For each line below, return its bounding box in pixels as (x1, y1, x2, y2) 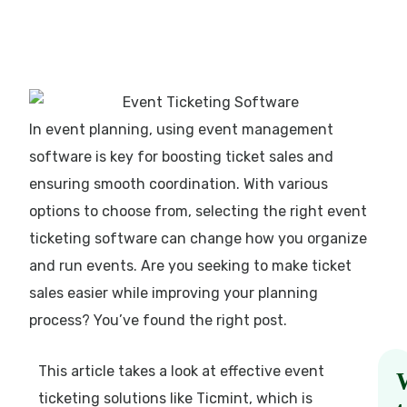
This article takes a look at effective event (38, 362, 325, 380)
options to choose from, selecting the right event (29, 202, 368, 220)
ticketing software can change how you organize (29, 229, 368, 247)
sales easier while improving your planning (29, 283, 319, 302)
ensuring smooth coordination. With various (29, 174, 329, 193)
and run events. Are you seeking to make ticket (29, 256, 352, 274)
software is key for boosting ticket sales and (29, 147, 334, 165)
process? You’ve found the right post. (29, 311, 288, 329)
